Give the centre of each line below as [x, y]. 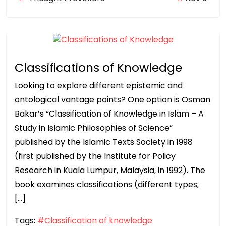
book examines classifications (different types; [107, 185]
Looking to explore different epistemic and [99, 86]
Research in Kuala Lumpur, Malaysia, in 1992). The [110, 171]
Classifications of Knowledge [98, 68]
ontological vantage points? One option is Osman [112, 100]
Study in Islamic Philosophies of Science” [94, 128]
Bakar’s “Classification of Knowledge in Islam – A [109, 114]
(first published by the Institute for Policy [95, 156]
